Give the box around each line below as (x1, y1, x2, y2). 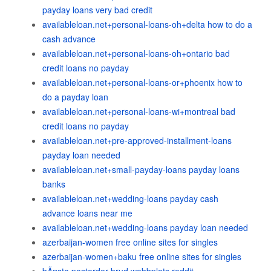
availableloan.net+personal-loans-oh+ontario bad (42, 47, 230, 59)
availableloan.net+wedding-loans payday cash (42, 192, 218, 204)
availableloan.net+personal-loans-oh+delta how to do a (42, 18, 252, 30)
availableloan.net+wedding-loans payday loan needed (42, 221, 248, 233)
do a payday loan (42, 91, 108, 103)
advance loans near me (42, 207, 132, 219)
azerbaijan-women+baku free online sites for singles (42, 250, 241, 263)
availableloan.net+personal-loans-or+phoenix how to (42, 76, 243, 88)
